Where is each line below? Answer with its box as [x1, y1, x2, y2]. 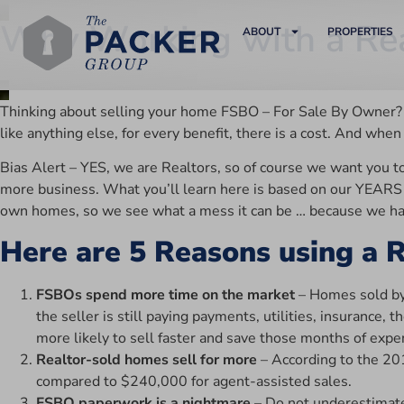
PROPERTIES [326, 24, 393, 39]
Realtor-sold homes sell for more [36, 349, 257, 370]
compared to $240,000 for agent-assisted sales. [36, 371, 352, 391]
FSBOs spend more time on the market [36, 284, 295, 305]
